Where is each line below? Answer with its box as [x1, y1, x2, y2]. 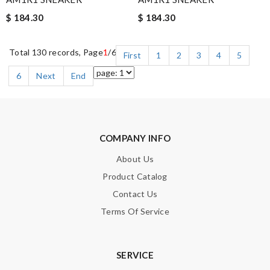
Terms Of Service [101, 206, 169, 216]
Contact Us [112, 189, 158, 199]
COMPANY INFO [99, 133, 171, 143]
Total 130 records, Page [9, 47, 103, 57]
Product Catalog [102, 171, 168, 181]
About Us [116, 154, 154, 164]
